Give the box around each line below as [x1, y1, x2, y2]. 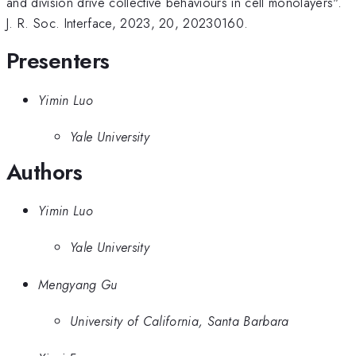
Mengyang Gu [38, 274, 118, 294]
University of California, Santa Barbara [70, 311, 289, 331]
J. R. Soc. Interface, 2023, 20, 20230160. [6, 13, 249, 33]
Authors [6, 155, 83, 188]
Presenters [6, 44, 110, 78]
